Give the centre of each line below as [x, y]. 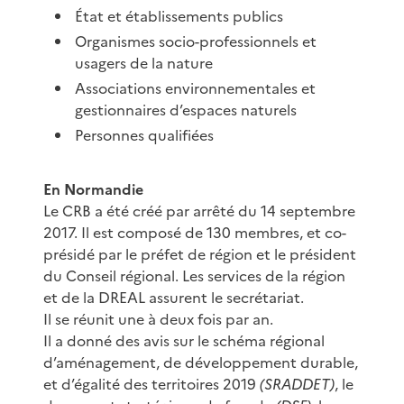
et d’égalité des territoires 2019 [151, 384]
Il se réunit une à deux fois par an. [158, 319]
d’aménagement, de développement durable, [201, 362]
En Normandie [93, 189]
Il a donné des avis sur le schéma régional [184, 340]
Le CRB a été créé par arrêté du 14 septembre [199, 211]
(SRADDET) [297, 384]
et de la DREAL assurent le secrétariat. [174, 297]
